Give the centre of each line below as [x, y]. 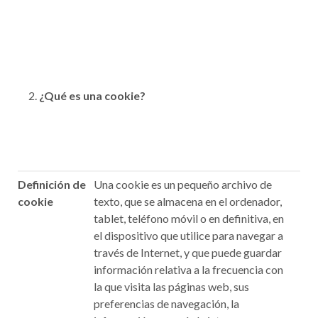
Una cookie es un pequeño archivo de [183, 184]
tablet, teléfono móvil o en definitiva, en [189, 218]
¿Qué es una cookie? [92, 95]
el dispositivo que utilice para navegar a [188, 235]
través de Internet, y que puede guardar [188, 252]
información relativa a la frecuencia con [188, 269]
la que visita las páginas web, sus [171, 286]
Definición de [52, 184]
